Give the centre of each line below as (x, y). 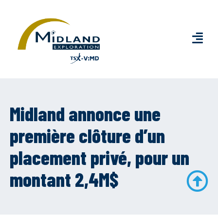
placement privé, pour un (100, 157)
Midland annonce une (85, 114)
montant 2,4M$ (64, 179)
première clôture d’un (87, 136)
